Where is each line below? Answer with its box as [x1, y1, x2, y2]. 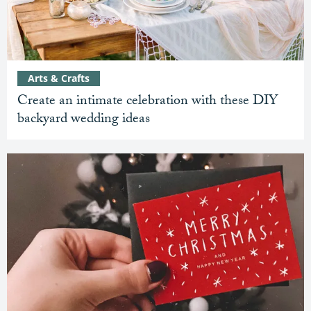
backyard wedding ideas [17, 108, 150, 132]
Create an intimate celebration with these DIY [17, 90, 278, 114]
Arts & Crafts [28, 71, 90, 85]
